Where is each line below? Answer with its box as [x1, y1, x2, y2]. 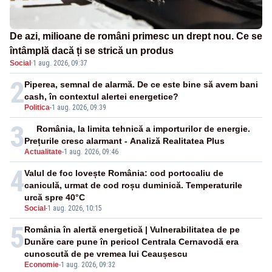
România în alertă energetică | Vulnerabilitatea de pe [24, 225, 240, 235]
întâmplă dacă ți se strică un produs [10, 46, 174, 56]
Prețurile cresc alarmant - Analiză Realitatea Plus [24, 136, 225, 146]
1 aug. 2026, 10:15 [47, 204, 102, 213]
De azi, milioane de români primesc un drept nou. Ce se [10, 31, 262, 42]
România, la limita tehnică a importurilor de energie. [36, 124, 251, 134]
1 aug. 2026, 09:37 [33, 59, 87, 68]
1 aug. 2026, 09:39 [52, 103, 106, 112]
